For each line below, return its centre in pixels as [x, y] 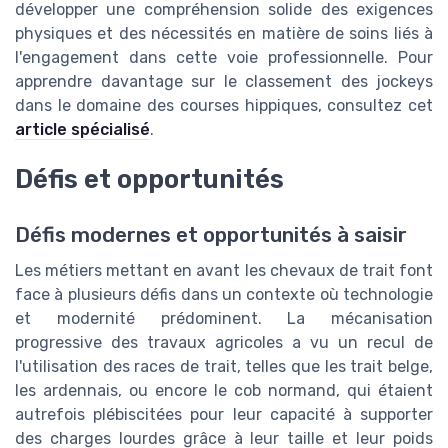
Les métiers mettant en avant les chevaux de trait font [224, 270]
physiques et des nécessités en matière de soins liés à [224, 33]
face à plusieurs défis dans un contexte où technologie [224, 294]
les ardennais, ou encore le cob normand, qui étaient [224, 390]
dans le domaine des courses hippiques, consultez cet [224, 105]
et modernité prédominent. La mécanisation [224, 318]
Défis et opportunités [149, 178]
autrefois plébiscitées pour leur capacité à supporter [224, 414]
